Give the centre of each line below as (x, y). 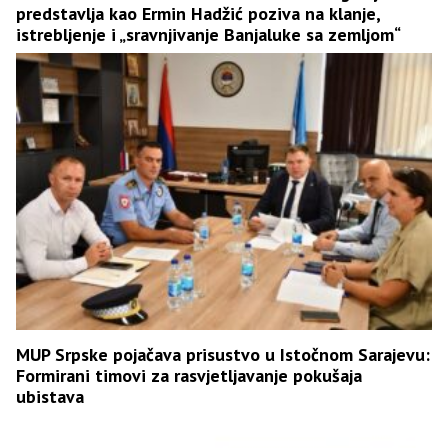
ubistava (50, 397)
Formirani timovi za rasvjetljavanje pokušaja (189, 376)
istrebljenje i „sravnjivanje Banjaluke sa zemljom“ (208, 34)
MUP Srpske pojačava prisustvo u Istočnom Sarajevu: (223, 355)
